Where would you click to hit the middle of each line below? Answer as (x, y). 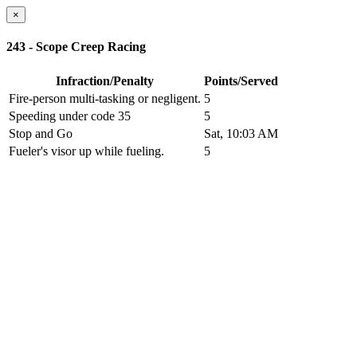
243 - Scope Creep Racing (76, 47)
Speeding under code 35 (70, 116)
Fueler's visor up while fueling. (86, 151)
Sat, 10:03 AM (241, 133)
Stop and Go (41, 133)
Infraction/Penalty (105, 80)
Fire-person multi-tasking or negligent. (105, 98)
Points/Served (241, 80)
